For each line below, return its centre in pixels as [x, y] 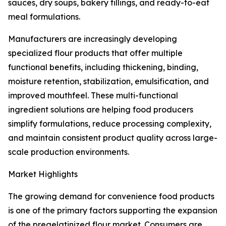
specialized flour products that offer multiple [95, 53]
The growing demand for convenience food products [111, 196]
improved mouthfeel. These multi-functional [93, 96]
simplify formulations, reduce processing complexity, [110, 124]
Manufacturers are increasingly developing [93, 39]
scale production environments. [69, 152]
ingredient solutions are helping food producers [101, 110]
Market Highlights [43, 174]
